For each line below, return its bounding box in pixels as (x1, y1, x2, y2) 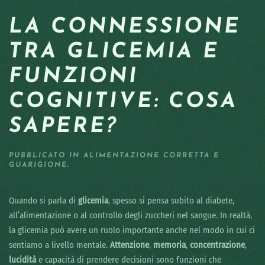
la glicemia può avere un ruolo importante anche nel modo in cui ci (9, 225, 255, 236)
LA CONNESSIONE (9, 17, 241, 38)
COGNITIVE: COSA (9, 91, 238, 113)
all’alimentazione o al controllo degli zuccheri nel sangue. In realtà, (9, 210, 252, 221)
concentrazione (190, 240, 245, 251)
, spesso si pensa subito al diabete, (108, 195, 234, 206)
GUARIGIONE (9, 161, 67, 169)
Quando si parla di (9, 195, 78, 206)
